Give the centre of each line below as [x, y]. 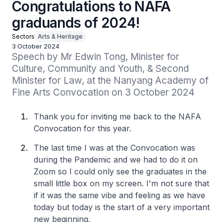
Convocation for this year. [84, 128]
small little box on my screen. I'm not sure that [121, 183]
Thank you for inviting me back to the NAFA [117, 116]
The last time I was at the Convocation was [114, 148]
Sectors [23, 36]
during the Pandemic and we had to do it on [116, 160]
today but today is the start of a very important [122, 207]
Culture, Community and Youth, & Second [100, 69]
